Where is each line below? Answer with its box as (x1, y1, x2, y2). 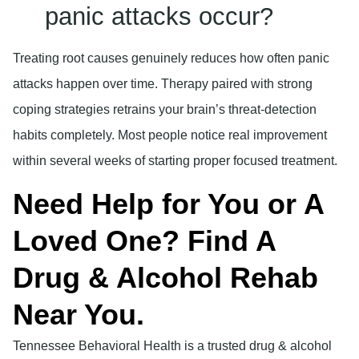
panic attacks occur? (45, 2, 273, 31)
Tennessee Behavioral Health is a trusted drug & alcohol (13, 339, 332, 353)
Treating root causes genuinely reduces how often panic (13, 51, 329, 66)
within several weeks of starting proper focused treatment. (13, 154, 337, 168)
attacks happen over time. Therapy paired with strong (13, 77, 313, 91)
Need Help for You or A (13, 188, 324, 221)
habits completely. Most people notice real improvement (13, 128, 327, 143)
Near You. (13, 298, 144, 332)
